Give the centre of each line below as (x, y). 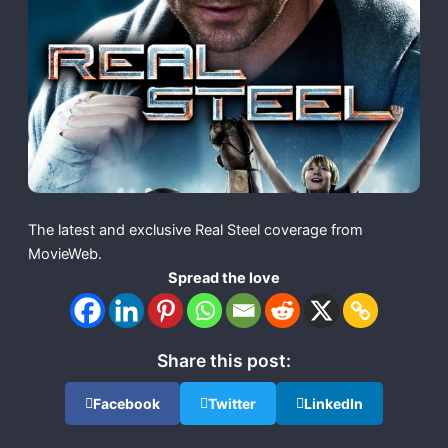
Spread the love (224, 278)
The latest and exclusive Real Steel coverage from (195, 230)
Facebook (126, 404)
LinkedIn (333, 404)
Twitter (232, 404)
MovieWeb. (64, 254)
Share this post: (224, 361)
